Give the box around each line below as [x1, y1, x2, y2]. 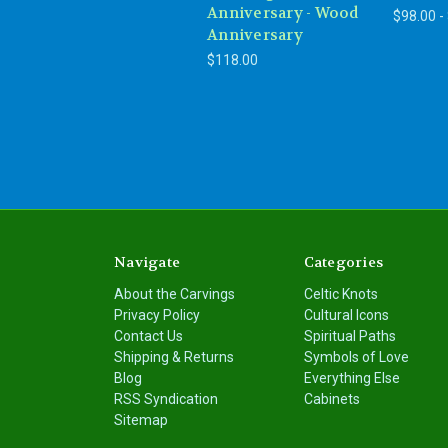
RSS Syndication [114, 391, 218, 408]
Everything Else [303, 370, 400, 387]
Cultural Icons [303, 307, 389, 324]
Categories [303, 253, 383, 272]
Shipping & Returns [114, 349, 234, 366]
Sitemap [114, 412, 168, 429]
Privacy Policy [114, 307, 200, 324]
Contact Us [114, 328, 183, 345]
